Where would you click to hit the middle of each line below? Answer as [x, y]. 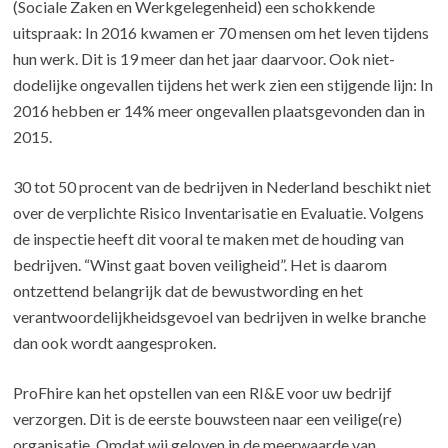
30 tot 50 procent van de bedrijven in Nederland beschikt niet [222, 186]
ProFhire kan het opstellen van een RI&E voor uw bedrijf [203, 392]
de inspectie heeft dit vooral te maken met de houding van [209, 238]
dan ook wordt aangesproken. [115, 342]
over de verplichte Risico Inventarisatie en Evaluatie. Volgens [219, 212]
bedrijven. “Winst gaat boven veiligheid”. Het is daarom [200, 264]
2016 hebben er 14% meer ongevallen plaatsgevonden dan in [219, 110]
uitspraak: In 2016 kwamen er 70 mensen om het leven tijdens [221, 32]
